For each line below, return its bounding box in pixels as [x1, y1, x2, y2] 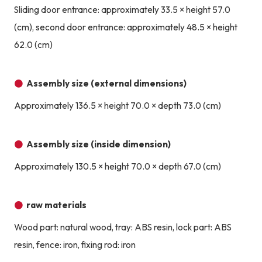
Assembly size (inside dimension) [26, 139, 171, 150]
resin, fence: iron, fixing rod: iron [13, 239, 136, 251]
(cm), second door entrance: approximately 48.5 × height [13, 22, 237, 33]
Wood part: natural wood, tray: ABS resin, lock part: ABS [13, 222, 232, 233]
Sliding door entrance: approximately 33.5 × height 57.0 [13, 4, 230, 16]
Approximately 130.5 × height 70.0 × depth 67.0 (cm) [13, 161, 221, 173]
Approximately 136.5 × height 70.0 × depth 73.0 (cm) [13, 100, 221, 112]
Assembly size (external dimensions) [26, 78, 187, 89]
